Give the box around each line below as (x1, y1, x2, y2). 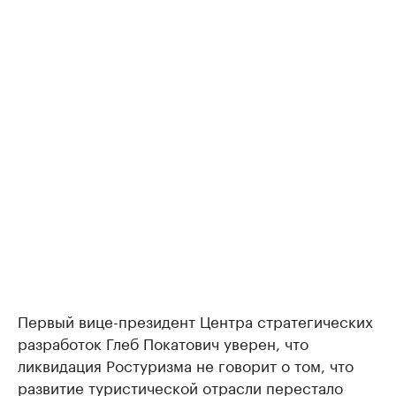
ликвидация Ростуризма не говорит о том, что (18, 352, 354, 376)
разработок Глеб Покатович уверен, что (18, 330, 308, 354)
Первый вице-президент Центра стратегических (18, 308, 373, 331)
